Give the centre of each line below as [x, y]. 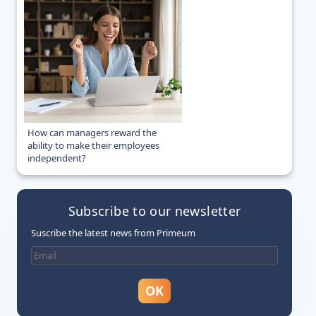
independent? [57, 158]
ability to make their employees [93, 146]
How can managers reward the [92, 133]
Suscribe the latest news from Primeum [113, 233]
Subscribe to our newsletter [154, 211]
